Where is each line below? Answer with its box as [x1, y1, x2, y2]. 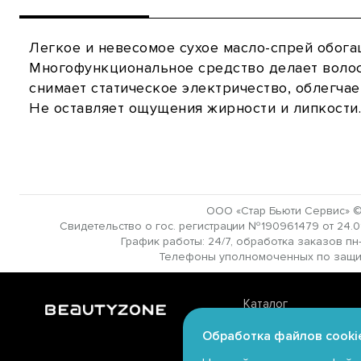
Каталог [243, 297, 288, 311]
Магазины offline [243, 342, 336, 356]
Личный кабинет [243, 319, 334, 334]
